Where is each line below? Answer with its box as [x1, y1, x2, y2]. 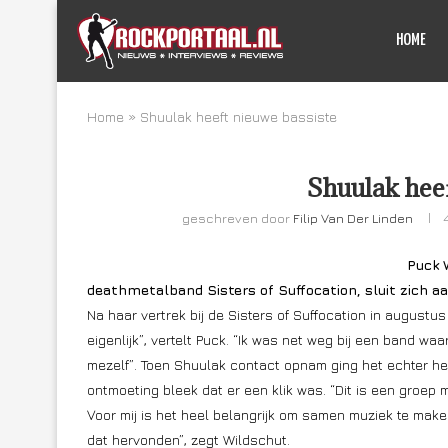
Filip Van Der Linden [292, 210, 413, 226]
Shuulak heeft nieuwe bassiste [140, 108, 337, 125]
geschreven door [181, 210, 293, 226]
